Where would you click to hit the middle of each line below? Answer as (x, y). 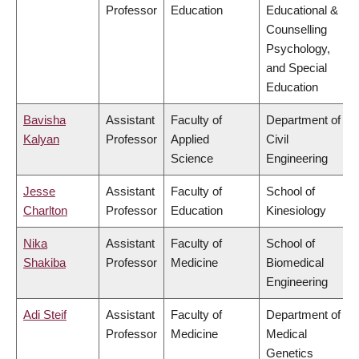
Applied (190, 139)
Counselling (296, 30)
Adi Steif (45, 315)
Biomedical (295, 263)
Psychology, (298, 49)
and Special (296, 68)
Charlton (45, 211)
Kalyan (41, 139)
